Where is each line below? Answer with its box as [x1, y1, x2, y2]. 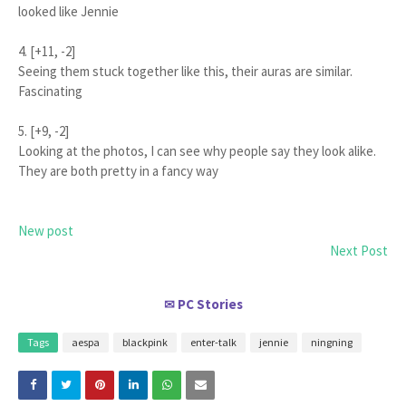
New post [18, 222, 73, 240]
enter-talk [190, 335, 237, 350]
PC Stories [177, 295, 243, 314]
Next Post [330, 242, 388, 260]
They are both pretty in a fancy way [18, 162, 218, 180]
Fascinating [18, 82, 82, 101]
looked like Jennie [18, 3, 119, 21]
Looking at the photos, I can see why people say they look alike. [18, 142, 376, 160]
